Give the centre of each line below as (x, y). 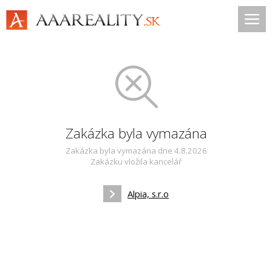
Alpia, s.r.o (148, 194)
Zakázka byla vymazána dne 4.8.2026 (136, 151)
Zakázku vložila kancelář (136, 161)
